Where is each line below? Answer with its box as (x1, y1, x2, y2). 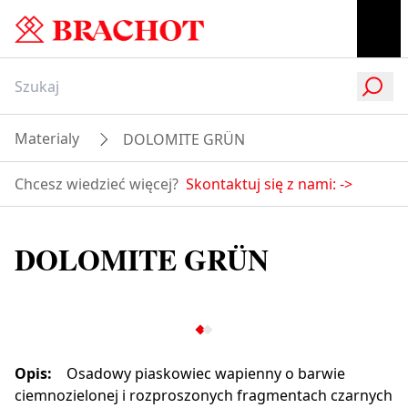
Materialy (15, 128, 79, 148)
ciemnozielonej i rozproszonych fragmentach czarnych (15, 385, 393, 405)
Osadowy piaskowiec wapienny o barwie (66, 363, 345, 383)
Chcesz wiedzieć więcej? (15, 174, 178, 194)
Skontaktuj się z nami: (186, 174, 336, 194)
